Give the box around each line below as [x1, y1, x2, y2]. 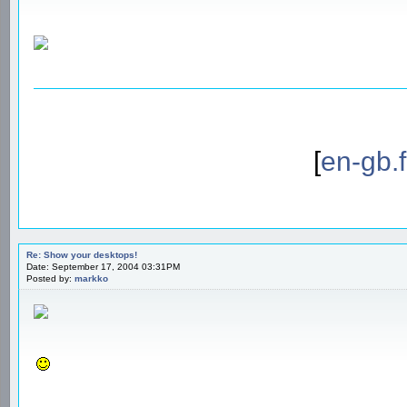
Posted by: [26, 273, 74, 283]
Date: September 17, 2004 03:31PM [26, 261, 180, 272]
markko [74, 273, 108, 283]
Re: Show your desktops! [26, 249, 137, 260]
